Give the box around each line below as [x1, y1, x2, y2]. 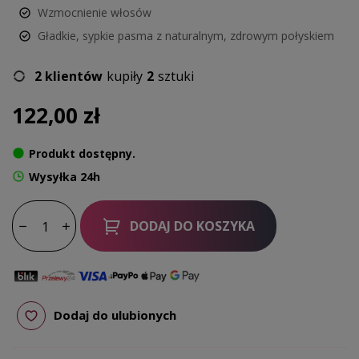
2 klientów [34, 67, 103, 85]
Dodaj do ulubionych [54, 307, 176, 324]
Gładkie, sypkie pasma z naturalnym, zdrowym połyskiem [38, 27, 334, 43]
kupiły [107, 67, 143, 85]
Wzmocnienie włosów [38, 4, 151, 20]
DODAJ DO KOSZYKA [129, 216, 255, 235]
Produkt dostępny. [29, 145, 135, 161]
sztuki [158, 67, 194, 85]
